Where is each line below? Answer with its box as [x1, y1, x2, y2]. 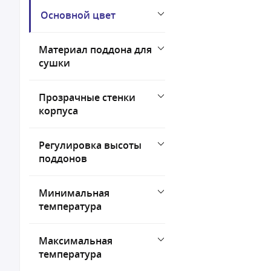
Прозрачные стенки [39, 91, 135, 104]
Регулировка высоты [39, 139, 142, 152]
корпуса [39, 104, 78, 117]
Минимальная [39, 186, 109, 200]
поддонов [39, 152, 87, 165]
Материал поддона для [39, 43, 152, 56]
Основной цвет [41, 8, 116, 22]
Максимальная [39, 234, 113, 247]
